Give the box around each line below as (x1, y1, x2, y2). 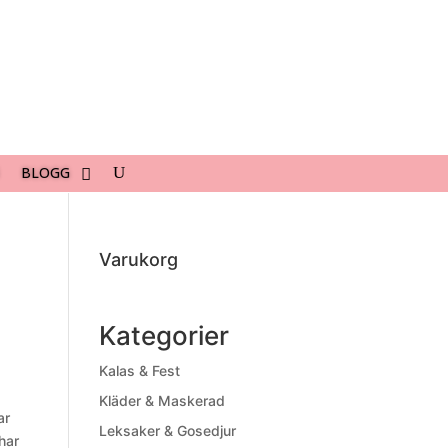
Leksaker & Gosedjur (98, 422, 236, 439)
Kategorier (98, 320, 229, 351)
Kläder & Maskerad (98, 392, 225, 409)
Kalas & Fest (98, 362, 180, 379)
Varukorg (98, 249, 178, 270)
